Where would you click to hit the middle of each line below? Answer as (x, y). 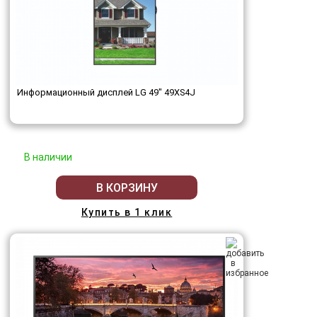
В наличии (48, 157)
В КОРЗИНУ (127, 188)
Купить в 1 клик (127, 213)
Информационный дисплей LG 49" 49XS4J (106, 93)
